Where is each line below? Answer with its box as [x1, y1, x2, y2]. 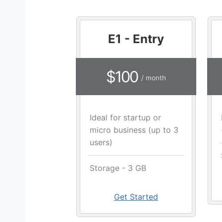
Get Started [114, 192, 158, 202]
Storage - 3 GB [90, 163, 146, 173]
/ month [141, 74, 166, 82]
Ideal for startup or [90, 112, 161, 123]
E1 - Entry [108, 32, 164, 47]
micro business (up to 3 [90, 125, 178, 135]
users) [90, 137, 112, 148]
